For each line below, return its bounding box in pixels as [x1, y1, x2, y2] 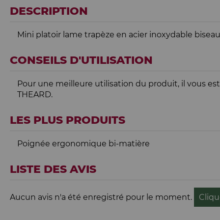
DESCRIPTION [10, 4, 88, 18]
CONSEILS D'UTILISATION [10, 54, 153, 67]
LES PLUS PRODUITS [10, 113, 125, 127]
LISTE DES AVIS [10, 163, 96, 176]
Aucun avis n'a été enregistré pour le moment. [10, 192, 194, 202]
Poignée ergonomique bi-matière [17, 139, 150, 148]
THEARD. [17, 90, 53, 99]
